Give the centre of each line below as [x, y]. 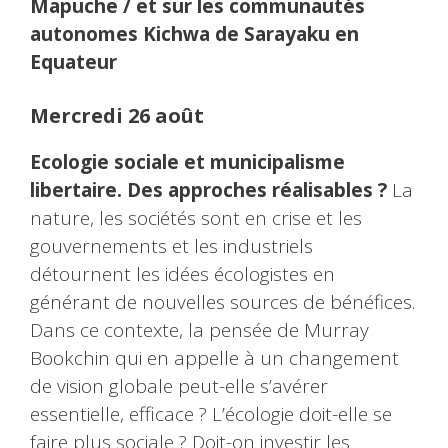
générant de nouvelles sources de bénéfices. [222, 302]
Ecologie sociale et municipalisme [187, 162]
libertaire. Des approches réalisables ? [208, 190]
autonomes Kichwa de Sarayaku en [194, 33]
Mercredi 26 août [117, 116]
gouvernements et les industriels [171, 246]
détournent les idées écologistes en [182, 274]
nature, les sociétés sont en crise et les [196, 218]
